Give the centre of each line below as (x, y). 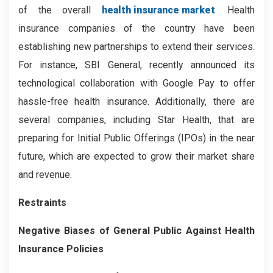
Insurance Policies (61, 249)
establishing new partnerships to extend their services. (136, 46)
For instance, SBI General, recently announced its (136, 65)
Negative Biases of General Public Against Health (136, 230)
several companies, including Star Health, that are (136, 119)
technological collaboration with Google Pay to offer (136, 83)
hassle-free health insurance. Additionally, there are (136, 101)
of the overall (60, 10)
